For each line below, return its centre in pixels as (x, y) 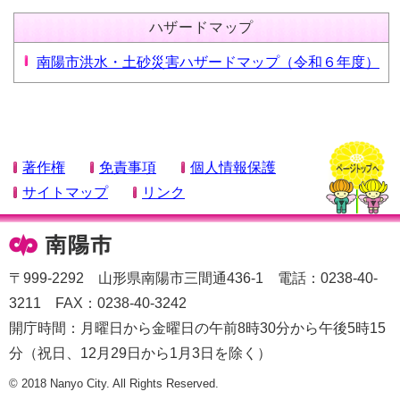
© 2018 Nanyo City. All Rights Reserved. (114, 383)
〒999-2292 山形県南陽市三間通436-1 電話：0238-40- (193, 278)
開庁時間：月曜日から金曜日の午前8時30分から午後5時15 (197, 328)
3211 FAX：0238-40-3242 (98, 303)
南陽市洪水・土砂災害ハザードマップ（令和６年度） (208, 62)
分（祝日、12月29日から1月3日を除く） (140, 353)
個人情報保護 (233, 167)
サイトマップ (65, 192)
